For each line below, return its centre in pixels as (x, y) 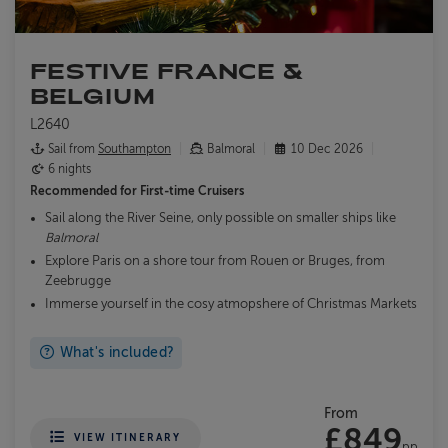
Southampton (134, 148)
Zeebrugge (78, 280)
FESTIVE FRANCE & (167, 70)
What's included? (115, 352)
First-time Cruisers (192, 190)
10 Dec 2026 (327, 148)
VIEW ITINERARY (127, 437)
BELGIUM (93, 95)
